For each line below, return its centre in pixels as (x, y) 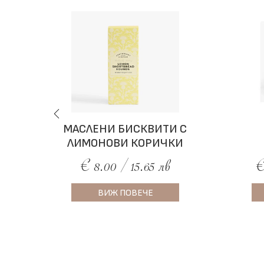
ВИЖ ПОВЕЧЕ (125, 193)
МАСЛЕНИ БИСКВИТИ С (126, 129)
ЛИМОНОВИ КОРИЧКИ (126, 143)
